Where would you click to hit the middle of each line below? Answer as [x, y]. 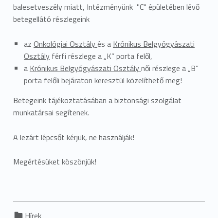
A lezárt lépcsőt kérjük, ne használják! [73, 137]
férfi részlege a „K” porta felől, [101, 56]
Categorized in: [28, 210]
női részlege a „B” [170, 68]
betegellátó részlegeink [51, 19]
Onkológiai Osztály [65, 44]
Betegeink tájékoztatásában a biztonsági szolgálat [97, 100]
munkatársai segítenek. [51, 112]
